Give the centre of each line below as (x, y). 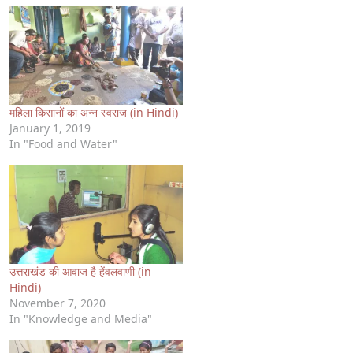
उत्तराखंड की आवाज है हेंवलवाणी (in (80, 271)
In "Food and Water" (63, 143)
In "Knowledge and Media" (81, 318)
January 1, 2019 (50, 128)
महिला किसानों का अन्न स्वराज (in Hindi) (94, 112)
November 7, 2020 (58, 303)
